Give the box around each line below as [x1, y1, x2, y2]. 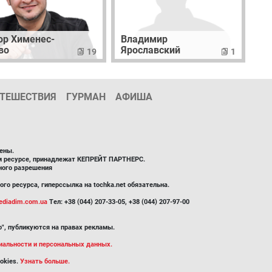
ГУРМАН [66, 91, 106, 103]
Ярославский [120, 44, 180, 56]
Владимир [120, 33, 168, 46]
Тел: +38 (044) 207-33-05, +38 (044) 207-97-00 [47, 198, 189, 206]
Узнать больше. [20, 257, 70, 266]
